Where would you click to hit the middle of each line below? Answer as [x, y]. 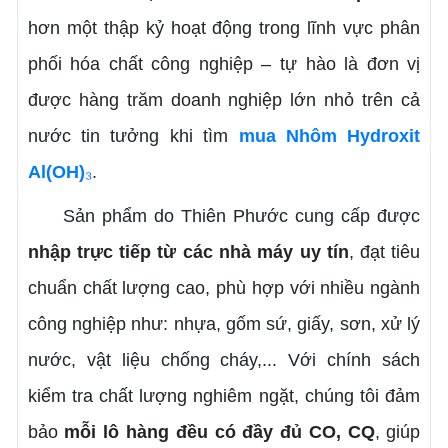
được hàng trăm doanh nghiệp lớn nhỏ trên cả [224, 99]
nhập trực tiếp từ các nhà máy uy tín [188, 251]
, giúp [397, 431]
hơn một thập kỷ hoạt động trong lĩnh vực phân [224, 27]
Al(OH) [56, 171]
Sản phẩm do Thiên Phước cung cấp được [224, 215]
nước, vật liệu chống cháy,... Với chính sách [224, 359]
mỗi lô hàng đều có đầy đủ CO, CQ [219, 431]
